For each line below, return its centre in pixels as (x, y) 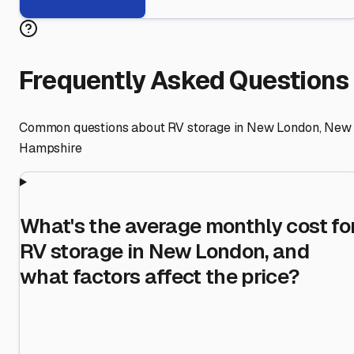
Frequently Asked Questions (184, 81)
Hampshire (51, 148)
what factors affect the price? (160, 276)
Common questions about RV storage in (133, 127)
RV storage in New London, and (165, 251)
